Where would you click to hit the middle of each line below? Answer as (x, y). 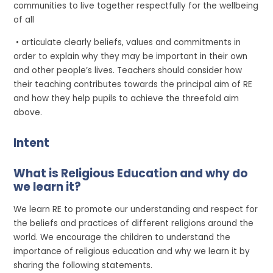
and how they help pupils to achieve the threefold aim (126, 98)
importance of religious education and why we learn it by (132, 251)
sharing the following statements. (83, 265)
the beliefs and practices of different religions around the (134, 223)
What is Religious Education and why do (131, 173)
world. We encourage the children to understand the (122, 237)
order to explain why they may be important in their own (131, 56)
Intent (32, 143)
